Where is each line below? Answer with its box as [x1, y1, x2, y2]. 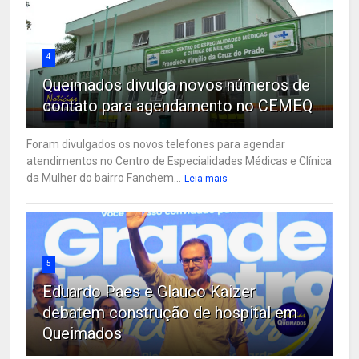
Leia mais [184, 172, 228, 184]
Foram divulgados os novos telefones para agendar [26, 137, 286, 151]
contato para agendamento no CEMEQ [42, 95, 313, 115]
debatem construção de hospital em [42, 302, 298, 322]
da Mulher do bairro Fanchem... [26, 171, 182, 184]
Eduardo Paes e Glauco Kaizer [42, 281, 256, 301]
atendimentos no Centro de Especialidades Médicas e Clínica [26, 154, 333, 167]
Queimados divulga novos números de [42, 75, 311, 95]
